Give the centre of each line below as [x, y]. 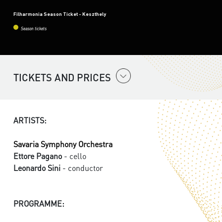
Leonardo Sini [37, 168]
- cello [74, 156]
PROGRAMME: [39, 204]
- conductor [82, 168]
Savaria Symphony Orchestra [63, 144]
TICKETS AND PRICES [62, 78]
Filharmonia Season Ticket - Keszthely [60, 14]
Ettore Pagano [38, 156]
